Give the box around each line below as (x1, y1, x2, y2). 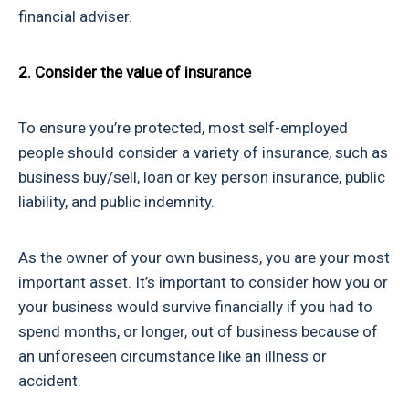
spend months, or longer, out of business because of (18, 322, 378, 341)
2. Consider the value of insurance (18, 63, 251, 82)
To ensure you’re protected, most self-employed (18, 119, 348, 138)
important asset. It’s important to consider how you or (18, 273, 388, 292)
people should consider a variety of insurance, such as (18, 143, 388, 163)
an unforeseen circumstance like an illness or (18, 347, 327, 366)
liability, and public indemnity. (18, 193, 215, 212)
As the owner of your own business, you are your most (18, 248, 390, 267)
